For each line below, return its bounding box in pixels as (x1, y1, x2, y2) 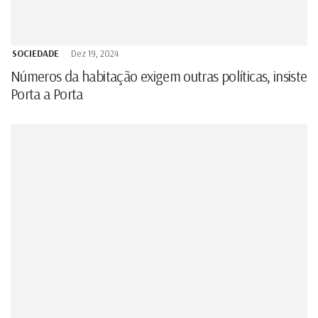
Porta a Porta (11, 84, 83, 103)
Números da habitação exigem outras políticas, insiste (11, 66, 307, 85)
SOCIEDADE (12, 47, 59, 59)
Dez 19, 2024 (71, 47, 119, 59)
